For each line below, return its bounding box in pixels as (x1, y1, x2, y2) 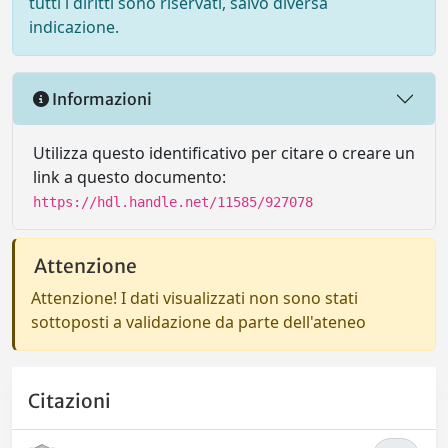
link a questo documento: (33, 166, 226, 188)
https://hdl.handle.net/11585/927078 (33, 194, 313, 210)
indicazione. (29, 16, 119, 38)
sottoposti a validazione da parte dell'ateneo (31, 311, 366, 333)
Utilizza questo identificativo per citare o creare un (33, 142, 415, 164)
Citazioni (28, 389, 111, 414)
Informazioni (49, 88, 152, 109)
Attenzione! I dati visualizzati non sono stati (31, 287, 358, 309)
